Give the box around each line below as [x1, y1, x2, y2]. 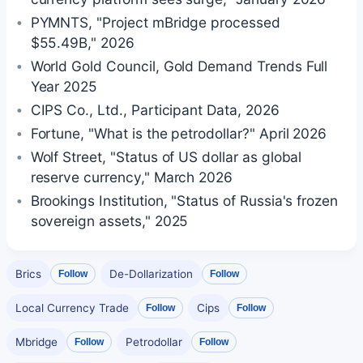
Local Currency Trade [15, 301, 129, 315]
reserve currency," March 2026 [30, 169, 233, 186]
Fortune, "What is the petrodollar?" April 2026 [30, 125, 327, 143]
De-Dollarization [109, 267, 193, 281]
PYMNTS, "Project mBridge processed [30, 14, 280, 32]
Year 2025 [30, 78, 98, 96]
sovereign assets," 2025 [30, 212, 189, 230]
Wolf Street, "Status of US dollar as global [30, 148, 302, 166]
